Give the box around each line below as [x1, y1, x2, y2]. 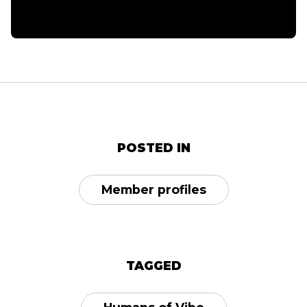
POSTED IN [116, 140, 191, 155]
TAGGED [125, 258, 182, 273]
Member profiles [101, 182, 206, 197]
